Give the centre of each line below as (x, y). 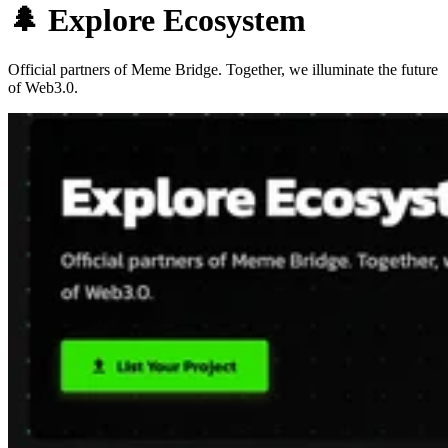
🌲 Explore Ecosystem (157, 20)
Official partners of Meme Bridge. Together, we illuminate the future (223, 69)
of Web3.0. (43, 87)
